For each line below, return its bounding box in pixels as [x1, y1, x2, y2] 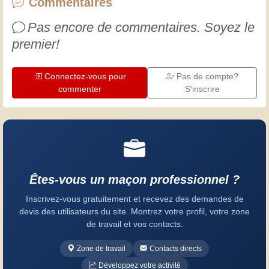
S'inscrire [184, 83, 220, 94]
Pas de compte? [177, 71, 239, 81]
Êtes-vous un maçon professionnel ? [29, 172, 240, 186]
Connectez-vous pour [44, 71, 126, 81]
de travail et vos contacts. [86, 219, 183, 229]
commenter [58, 83, 101, 94]
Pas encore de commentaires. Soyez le [28, 19, 255, 35]
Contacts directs [150, 244, 202, 253]
